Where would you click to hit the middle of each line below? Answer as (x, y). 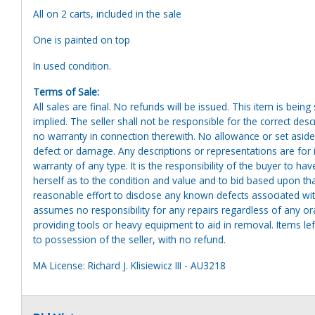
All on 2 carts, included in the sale (107, 13)
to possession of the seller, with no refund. (129, 239)
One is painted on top (82, 39)
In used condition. (73, 65)
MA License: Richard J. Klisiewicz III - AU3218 (129, 265)
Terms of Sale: (66, 91)
